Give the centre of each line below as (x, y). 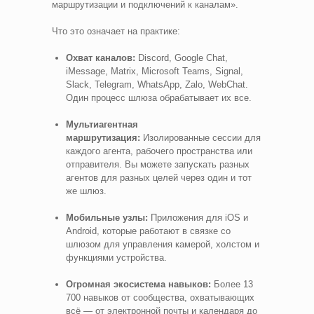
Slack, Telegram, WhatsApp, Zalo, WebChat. (157, 84)
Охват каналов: (101, 57)
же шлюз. (86, 191)
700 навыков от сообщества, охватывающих (160, 297)
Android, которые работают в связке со (148, 231)
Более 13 (232, 284)
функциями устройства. (116, 257)
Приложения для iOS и (198, 217)
